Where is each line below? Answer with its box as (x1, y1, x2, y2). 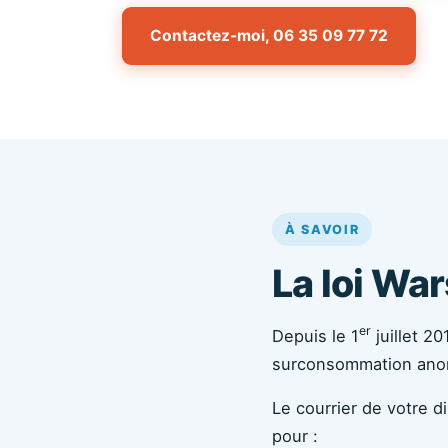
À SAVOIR (285, 222, 360, 237)
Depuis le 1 (272, 326, 359, 346)
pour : (272, 426, 318, 446)
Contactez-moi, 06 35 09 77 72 (150, 26, 388, 45)
